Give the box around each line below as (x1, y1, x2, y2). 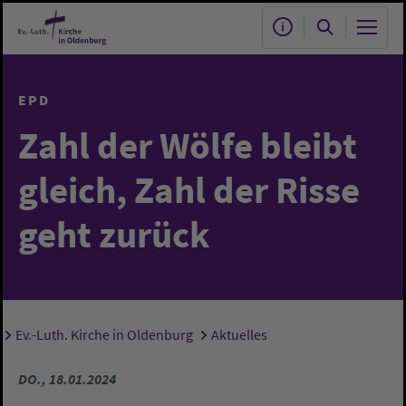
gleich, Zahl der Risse (18, 166, 360, 213)
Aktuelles (210, 325, 267, 343)
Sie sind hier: (32, 328, 119, 349)
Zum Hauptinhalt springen (14, 14, 195, 34)
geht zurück (18, 210, 209, 257)
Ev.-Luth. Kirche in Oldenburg (14, 325, 193, 343)
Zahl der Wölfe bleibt (18, 121, 357, 169)
